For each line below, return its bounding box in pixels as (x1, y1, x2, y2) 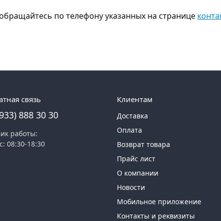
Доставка (117, 111, 148, 121)
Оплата (117, 125, 143, 135)
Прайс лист (117, 154, 156, 164)
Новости (117, 183, 146, 192)
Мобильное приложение (117, 197, 202, 207)
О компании (117, 168, 159, 178)
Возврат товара (117, 140, 171, 149)
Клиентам (117, 94, 153, 105)
